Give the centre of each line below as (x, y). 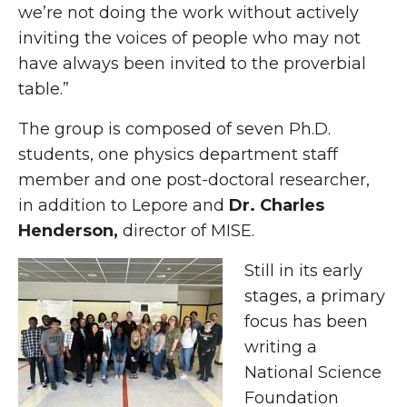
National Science (313, 372)
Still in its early (303, 271)
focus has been (306, 322)
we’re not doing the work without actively (189, 13)
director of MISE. (189, 231)
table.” (44, 89)
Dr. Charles (277, 205)
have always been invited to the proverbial (192, 64)
